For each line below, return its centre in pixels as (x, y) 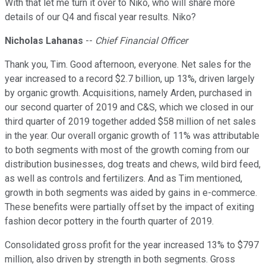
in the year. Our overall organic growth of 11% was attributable (132, 136)
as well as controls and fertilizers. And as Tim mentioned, (123, 179)
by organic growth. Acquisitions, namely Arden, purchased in (128, 93)
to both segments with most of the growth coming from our (127, 150)
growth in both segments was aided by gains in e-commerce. (131, 193)
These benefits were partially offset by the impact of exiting (129, 207)
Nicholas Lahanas (44, 41)
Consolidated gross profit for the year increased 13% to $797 (132, 245)
